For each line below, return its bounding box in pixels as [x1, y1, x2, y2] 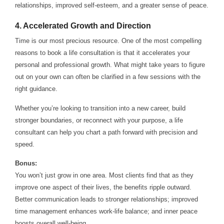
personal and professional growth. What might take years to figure [14, 61, 205, 69]
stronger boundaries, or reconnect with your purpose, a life [14, 116, 183, 124]
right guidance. [14, 85, 57, 93]
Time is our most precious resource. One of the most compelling [14, 37, 201, 45]
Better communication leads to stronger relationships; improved [14, 195, 198, 203]
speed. [14, 140, 34, 148]
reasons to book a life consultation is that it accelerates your [14, 49, 190, 57]
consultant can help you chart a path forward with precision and [14, 128, 197, 136]
